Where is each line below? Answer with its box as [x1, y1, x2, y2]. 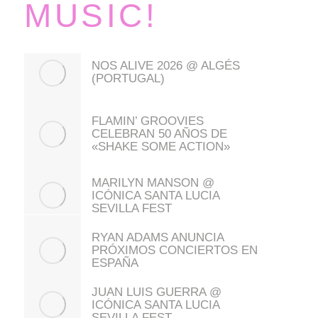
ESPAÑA [92, 256, 138, 270]
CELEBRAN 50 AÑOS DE [92, 126, 227, 141]
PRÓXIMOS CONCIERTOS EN [92, 243, 258, 257]
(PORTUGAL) [92, 71, 165, 85]
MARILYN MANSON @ [92, 175, 214, 190]
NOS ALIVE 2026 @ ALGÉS [92, 58, 240, 72]
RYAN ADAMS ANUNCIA [92, 230, 224, 244]
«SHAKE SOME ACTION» [92, 139, 230, 153]
